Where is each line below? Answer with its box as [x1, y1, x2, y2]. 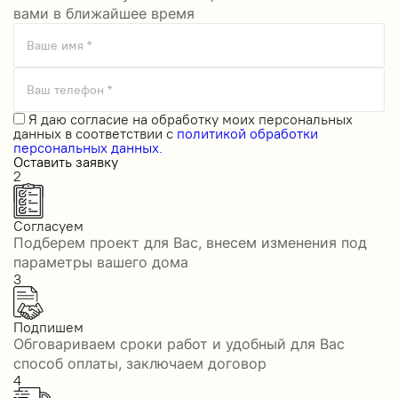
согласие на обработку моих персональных [70, 110, 353, 129]
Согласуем [13, 217, 84, 235]
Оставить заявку [13, 153, 118, 171]
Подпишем [13, 318, 84, 337]
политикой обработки [177, 124, 318, 143]
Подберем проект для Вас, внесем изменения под [13, 234, 367, 252]
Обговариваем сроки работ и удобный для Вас [13, 335, 345, 354]
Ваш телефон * [27, 82, 112, 99]
